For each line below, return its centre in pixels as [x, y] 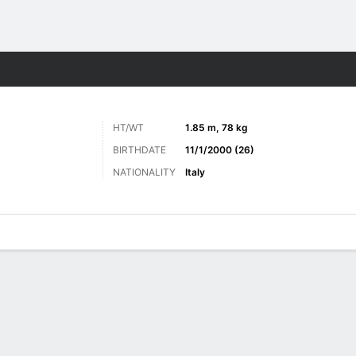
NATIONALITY [144, 172]
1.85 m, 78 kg [217, 128]
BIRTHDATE [139, 150]
